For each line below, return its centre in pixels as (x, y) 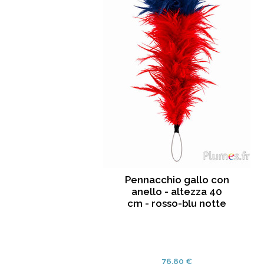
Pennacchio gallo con (177, 180)
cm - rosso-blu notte (177, 204)
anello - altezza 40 (177, 192)
